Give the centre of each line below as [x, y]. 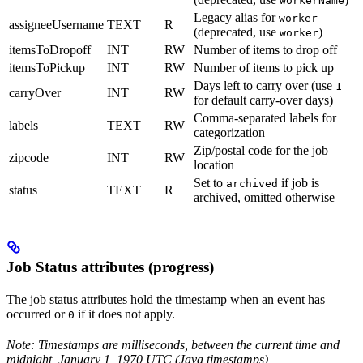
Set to [210, 182]
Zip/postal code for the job [261, 150]
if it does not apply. [125, 314]
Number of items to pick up [264, 67]
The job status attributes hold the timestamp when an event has [166, 300]
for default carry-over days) [263, 100]
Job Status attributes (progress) [110, 267]
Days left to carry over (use [265, 85]
